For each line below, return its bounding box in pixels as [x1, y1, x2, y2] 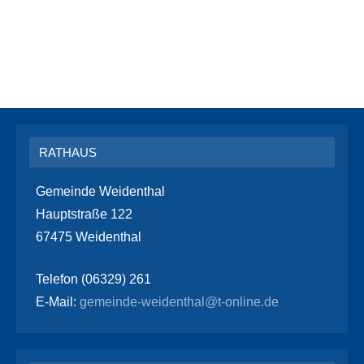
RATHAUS [39, 145, 97, 159]
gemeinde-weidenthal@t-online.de [76, 294, 279, 309]
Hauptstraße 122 [36, 206, 132, 221]
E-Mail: [36, 294, 76, 309]
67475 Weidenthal [36, 229, 141, 244]
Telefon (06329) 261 [36, 271, 151, 286]
